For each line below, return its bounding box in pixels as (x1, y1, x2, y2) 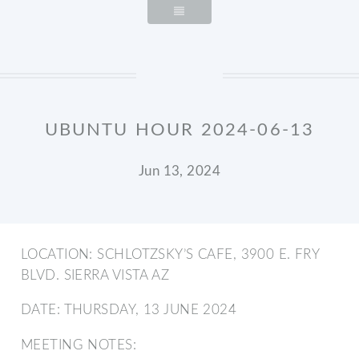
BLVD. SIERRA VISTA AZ (21, 268, 170, 282)
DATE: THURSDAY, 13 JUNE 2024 (21, 303, 237, 317)
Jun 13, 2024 (138, 163, 221, 178)
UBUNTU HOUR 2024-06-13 (44, 122, 315, 139)
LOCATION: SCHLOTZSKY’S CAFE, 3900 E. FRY (21, 247, 320, 261)
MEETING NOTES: (21, 337, 137, 352)
